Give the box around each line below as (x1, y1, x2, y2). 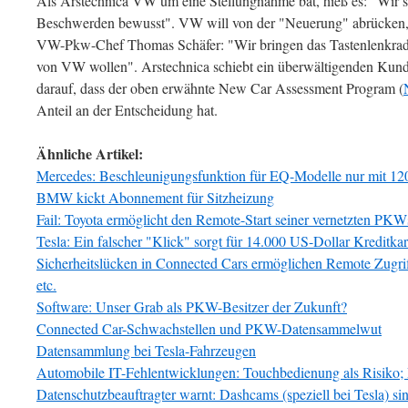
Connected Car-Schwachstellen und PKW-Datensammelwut (36, 319, 382, 338)
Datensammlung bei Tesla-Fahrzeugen (36, 341, 256, 360)
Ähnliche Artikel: (36, 143, 143, 164)
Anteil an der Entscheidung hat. (36, 100, 218, 119)
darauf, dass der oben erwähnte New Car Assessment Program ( (36, 78, 403, 97)
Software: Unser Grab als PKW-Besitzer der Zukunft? (36, 297, 347, 316)
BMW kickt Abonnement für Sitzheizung (36, 188, 274, 207)
